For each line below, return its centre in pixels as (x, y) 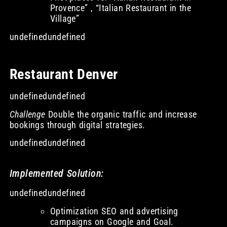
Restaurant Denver (66, 74)
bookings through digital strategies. (77, 125)
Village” (65, 19)
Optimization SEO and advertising (114, 211)
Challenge (27, 114)
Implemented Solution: (56, 174)
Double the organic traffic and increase (121, 114)
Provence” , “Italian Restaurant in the (121, 8)
